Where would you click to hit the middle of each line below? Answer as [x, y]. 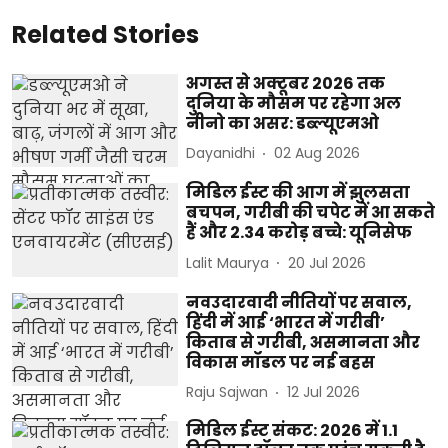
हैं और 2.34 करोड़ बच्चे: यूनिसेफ [299, 233]
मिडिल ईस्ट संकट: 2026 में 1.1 [292, 430]
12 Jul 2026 [324, 392]
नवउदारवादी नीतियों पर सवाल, [299, 302]
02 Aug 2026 [317, 153]
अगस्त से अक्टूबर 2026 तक [286, 83]
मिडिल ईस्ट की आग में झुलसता [298, 193]
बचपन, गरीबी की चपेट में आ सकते [311, 213]
